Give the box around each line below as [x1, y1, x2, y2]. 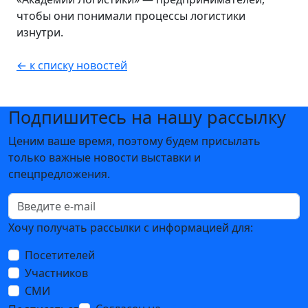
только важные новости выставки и [8, 149, 201, 165]
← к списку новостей [16, 57, 127, 73]
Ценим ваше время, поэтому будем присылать [8, 133, 261, 148]
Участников [25, 265, 88, 280]
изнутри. [16, 24, 63, 40]
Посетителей [25, 247, 95, 263]
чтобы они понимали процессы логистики [16, 8, 245, 23]
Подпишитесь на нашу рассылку [8, 104, 286, 129]
